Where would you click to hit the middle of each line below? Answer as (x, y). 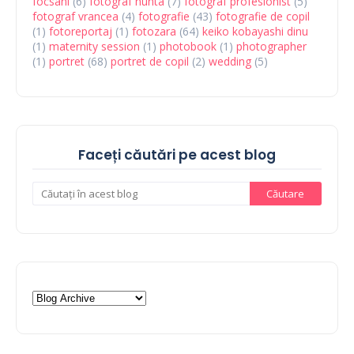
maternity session (94, 46)
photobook (188, 46)
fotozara (154, 31)
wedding (230, 61)
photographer (271, 46)
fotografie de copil (263, 16)
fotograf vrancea (75, 16)
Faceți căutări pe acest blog (177, 154)
